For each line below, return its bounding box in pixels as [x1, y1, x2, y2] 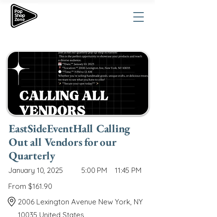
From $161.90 [8, 182, 52, 191]
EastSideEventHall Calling [9, 121, 131, 136]
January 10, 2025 [8, 166, 63, 175]
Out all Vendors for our [9, 135, 116, 149]
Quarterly [9, 148, 55, 163]
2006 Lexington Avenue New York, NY [18, 197, 143, 206]
